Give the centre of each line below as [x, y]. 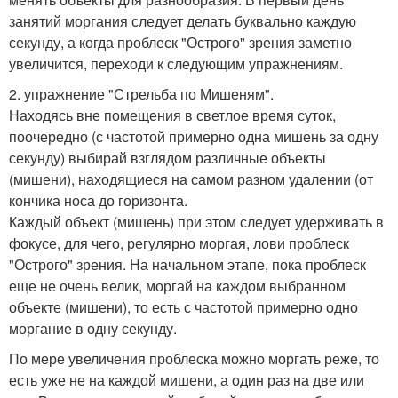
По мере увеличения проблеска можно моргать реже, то [194, 358]
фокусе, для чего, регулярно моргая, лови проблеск [179, 243]
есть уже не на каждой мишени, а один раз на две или [187, 379]
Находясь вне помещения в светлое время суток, [172, 115]
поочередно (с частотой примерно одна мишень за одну [194, 136]
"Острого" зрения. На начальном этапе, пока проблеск [187, 264]
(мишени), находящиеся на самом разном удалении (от [191, 179]
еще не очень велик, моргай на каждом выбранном [177, 285]
